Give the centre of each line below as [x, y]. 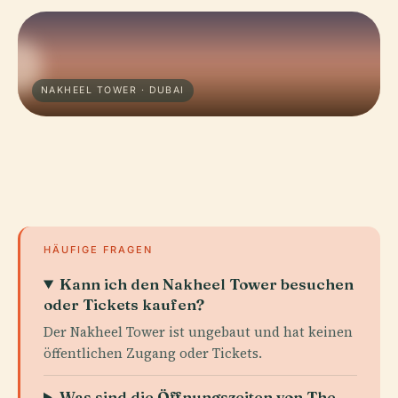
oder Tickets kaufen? [124, 304]
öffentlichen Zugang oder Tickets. [153, 353]
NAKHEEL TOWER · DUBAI [113, 90]
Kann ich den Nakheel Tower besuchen [207, 284]
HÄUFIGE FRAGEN [98, 250]
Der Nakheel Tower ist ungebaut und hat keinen [198, 332]
